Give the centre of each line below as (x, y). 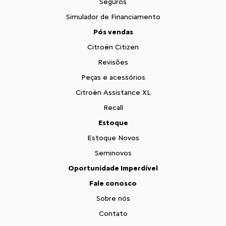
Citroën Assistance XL (113, 93)
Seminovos (113, 153)
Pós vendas (113, 32)
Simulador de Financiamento (113, 17)
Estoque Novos (113, 138)
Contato (113, 214)
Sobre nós (113, 199)
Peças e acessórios (113, 77)
